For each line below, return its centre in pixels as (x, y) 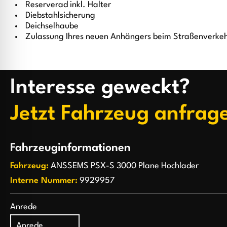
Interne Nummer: (44, 180)
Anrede (24, 207)
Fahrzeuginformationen (70, 148)
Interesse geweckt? (100, 88)
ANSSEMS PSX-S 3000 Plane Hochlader (124, 166)
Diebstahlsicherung (60, 16)
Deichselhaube (52, 26)
